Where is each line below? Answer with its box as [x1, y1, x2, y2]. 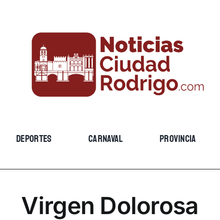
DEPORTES [16, 130, 52, 148]
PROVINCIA [159, 130, 196, 148]
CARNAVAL [88, 130, 123, 148]
